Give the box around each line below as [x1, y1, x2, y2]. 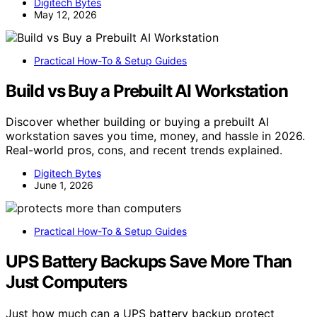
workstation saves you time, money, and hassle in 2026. [6, 129, 305, 144]
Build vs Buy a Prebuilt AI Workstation [6, 80, 288, 101]
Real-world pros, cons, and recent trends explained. [6, 143, 282, 158]
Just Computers [6, 272, 127, 293]
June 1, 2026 [34, 179, 93, 192]
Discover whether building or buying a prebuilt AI [6, 115, 269, 129]
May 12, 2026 [34, 8, 97, 21]
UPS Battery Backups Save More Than [6, 251, 292, 272]
